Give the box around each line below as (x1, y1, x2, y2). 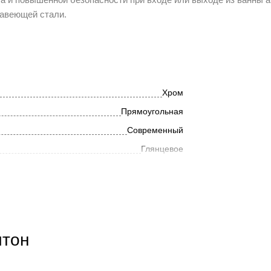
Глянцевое (140, 144, 183, 154)
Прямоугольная (120, 106, 183, 116)
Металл (152, 191, 183, 200)
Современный (126, 125, 183, 135)
